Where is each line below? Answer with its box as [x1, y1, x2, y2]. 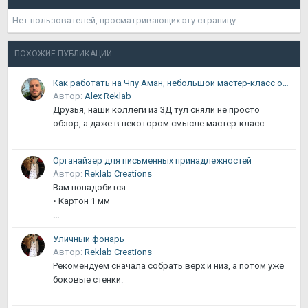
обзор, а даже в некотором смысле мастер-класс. [53, 118, 266, 129]
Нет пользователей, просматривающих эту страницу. [12, 15, 238, 25]
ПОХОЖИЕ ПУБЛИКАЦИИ [14, 49, 112, 58]
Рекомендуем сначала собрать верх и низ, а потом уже [53, 260, 284, 271]
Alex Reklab [85, 90, 131, 101]
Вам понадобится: [53, 182, 128, 193]
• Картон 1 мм [53, 196, 110, 207]
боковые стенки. [53, 274, 123, 285]
